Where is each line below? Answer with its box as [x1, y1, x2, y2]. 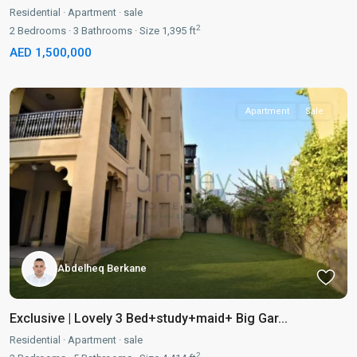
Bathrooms [79, 24, 132, 37]
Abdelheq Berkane [57, 262, 147, 275]
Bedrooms [15, 24, 66, 37]
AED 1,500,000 [10, 45, 92, 60]
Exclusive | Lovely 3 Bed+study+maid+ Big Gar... [10, 310, 288, 326]
